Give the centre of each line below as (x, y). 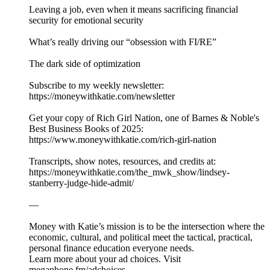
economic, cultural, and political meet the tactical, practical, (141, 237)
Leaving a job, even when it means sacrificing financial (133, 10)
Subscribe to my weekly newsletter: (96, 86)
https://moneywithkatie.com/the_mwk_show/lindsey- (129, 172)
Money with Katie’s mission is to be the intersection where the (147, 227)
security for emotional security (86, 20)
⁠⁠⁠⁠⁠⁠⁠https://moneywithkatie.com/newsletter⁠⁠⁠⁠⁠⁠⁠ (102, 96)
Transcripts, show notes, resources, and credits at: (122, 162)
